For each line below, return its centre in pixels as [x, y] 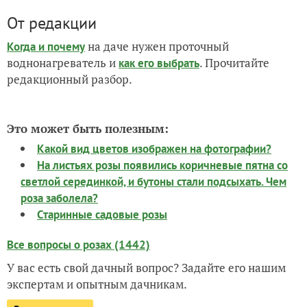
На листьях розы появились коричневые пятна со [162, 165]
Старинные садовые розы [102, 214]
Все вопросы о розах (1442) [78, 245]
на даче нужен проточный [157, 46]
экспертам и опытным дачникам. [97, 284]
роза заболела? [59, 198]
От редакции [52, 23]
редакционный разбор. [70, 79]
